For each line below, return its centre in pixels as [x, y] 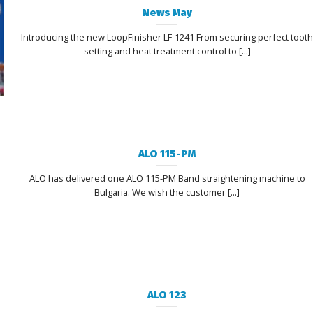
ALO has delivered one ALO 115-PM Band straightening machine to [167, 178]
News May [167, 12]
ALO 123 [167, 294]
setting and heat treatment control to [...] [167, 51]
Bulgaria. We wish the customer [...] [167, 192]
